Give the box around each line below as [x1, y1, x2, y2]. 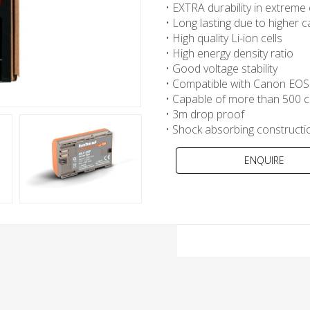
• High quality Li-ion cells [165, 30, 285, 46]
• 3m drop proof [165, 107, 244, 122]
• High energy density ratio [165, 46, 293, 61]
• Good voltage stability [165, 61, 280, 76]
